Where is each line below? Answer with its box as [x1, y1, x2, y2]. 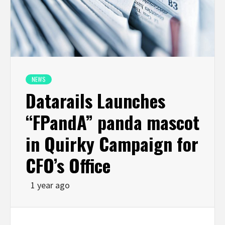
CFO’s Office [26, 151, 110, 178]
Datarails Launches [26, 86, 165, 114]
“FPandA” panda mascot [26, 108, 199, 135]
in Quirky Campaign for [26, 130, 198, 157]
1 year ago [31, 179, 70, 191]
